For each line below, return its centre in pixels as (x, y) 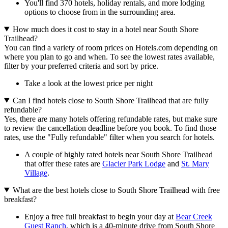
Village (36, 173)
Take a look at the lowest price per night (89, 83)
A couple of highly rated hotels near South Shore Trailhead (119, 154)
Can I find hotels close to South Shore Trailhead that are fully (110, 100)
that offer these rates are (63, 163)
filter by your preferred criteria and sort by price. (81, 66)
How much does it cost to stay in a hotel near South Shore (105, 29)
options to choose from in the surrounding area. (100, 12)
